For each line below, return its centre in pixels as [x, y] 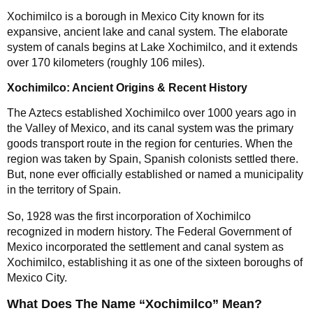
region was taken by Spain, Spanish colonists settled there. [153, 159]
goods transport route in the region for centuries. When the [150, 143]
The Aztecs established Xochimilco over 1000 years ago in [152, 112]
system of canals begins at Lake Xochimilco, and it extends [152, 47]
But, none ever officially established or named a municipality [155, 174]
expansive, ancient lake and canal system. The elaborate [147, 31]
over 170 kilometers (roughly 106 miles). [106, 62]
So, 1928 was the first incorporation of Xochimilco [129, 216]
